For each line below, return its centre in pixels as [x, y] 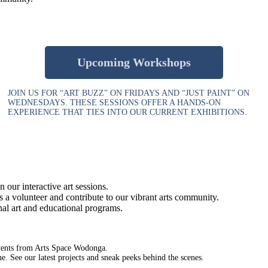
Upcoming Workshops [134, 62]
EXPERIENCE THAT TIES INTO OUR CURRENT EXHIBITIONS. [128, 112]
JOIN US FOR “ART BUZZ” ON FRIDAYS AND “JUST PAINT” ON [129, 93]
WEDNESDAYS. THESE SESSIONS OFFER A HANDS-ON [115, 102]
